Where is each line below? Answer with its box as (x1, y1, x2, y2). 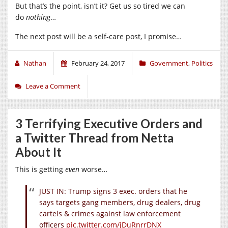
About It (15, 144, 62, 159)
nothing (26, 12, 50, 22)
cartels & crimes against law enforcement (39, 208, 181, 218)
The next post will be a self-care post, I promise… (15, 31, 182, 41)
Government (150, 58, 188, 68)
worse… (79, 164, 107, 174)
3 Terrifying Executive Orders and (15, 116, 203, 131)
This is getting (15, 164, 65, 174)
